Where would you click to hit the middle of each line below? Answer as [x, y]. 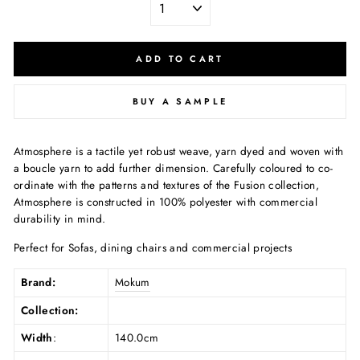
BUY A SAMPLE [180, 101]
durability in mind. [60, 218]
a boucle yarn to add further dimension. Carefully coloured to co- [174, 168]
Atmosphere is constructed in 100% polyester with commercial [166, 201]
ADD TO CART [180, 58]
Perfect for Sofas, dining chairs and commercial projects [153, 247]
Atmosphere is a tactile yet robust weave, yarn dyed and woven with [179, 151]
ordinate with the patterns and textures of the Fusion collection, [167, 184]
